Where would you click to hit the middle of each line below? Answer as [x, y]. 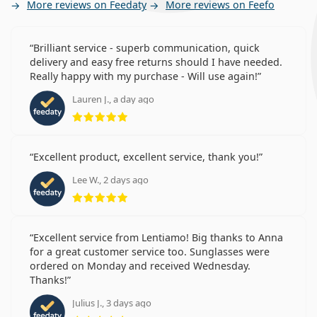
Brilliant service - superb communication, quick [146, 47]
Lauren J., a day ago [113, 99]
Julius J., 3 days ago [112, 302]
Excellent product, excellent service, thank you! [146, 156]
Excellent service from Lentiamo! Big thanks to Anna [158, 237]
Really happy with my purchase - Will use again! [144, 76]
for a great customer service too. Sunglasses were [150, 251]
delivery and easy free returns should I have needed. [156, 62]
